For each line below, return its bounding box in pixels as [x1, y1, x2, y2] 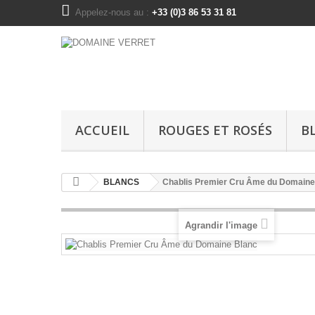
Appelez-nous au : [75, 7, 152, 18]
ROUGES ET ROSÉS [158, 122, 272, 139]
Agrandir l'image [184, 219, 257, 231]
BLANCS [103, 177, 139, 187]
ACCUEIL [75, 122, 129, 139]
